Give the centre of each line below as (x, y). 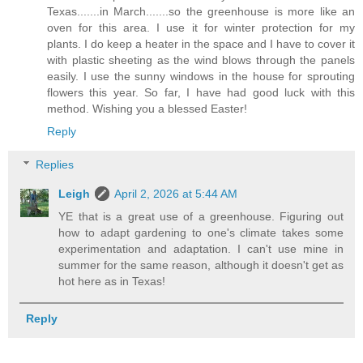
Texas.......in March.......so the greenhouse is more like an (201, 11)
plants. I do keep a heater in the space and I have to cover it (201, 43)
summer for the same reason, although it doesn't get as (201, 265)
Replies (55, 165)
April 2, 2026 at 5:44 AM (176, 194)
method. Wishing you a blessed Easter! (147, 108)
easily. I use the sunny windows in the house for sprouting (201, 76)
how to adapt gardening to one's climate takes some (201, 233)
